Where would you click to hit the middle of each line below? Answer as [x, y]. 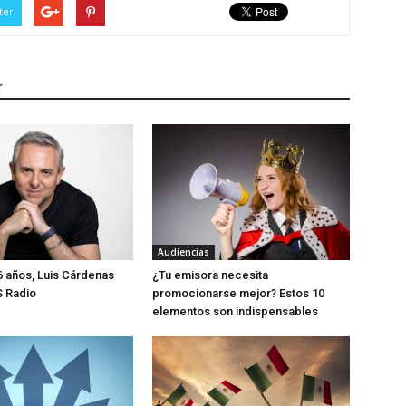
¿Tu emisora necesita [210, 275]
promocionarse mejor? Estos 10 [238, 294]
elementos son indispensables [235, 312]
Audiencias [184, 252]
